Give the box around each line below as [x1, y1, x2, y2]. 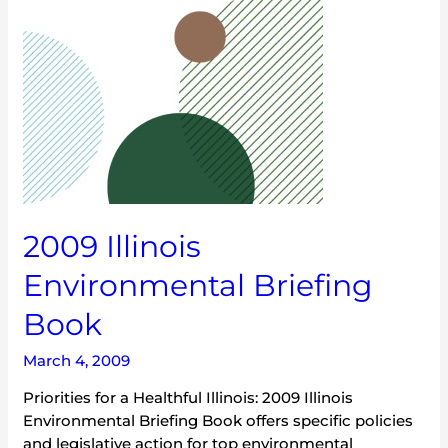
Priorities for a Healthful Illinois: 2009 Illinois [23, 387, 354, 407]
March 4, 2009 [23, 350, 131, 370]
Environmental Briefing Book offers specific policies [23, 410, 414, 430]
